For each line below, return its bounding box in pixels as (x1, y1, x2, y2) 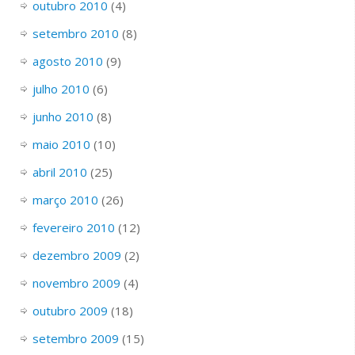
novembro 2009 (32, 274, 120, 291)
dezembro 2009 (32, 246, 121, 263)
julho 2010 (32, 80, 90, 97)
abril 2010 (32, 163, 87, 180)
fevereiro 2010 (32, 219, 115, 235)
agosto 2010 (32, 52, 103, 69)
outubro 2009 (32, 302, 108, 319)
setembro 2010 (32, 25, 119, 41)
